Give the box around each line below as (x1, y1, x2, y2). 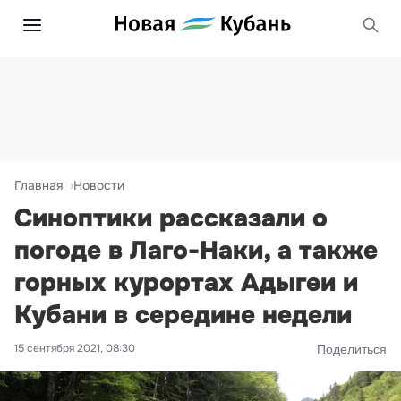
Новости (73, 177, 124, 193)
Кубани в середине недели (14, 299, 352, 331)
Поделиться (317, 341, 387, 356)
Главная (14, 177, 63, 193)
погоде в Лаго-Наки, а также (14, 235, 378, 267)
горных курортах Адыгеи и (14, 267, 358, 299)
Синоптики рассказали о (14, 202, 328, 235)
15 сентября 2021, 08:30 (14, 341, 135, 355)
